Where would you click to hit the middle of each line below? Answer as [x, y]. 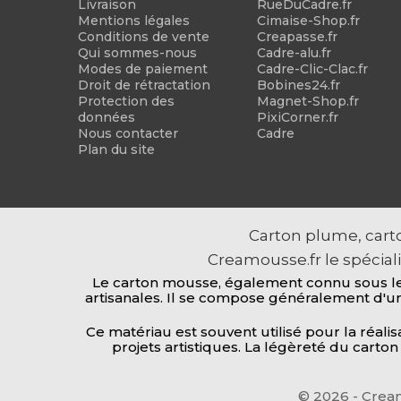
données [107, 117]
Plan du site [116, 149]
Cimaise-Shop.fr [308, 20]
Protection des [126, 101]
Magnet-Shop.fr [307, 101]
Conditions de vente [144, 36]
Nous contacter [128, 133]
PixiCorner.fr [297, 117]
